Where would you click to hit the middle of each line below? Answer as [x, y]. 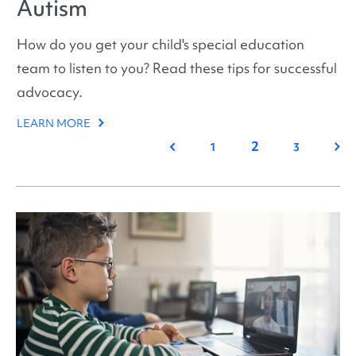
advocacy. [50, 91]
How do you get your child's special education [161, 44]
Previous [191, 146]
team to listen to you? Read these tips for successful [177, 68]
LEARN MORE [55, 123]
